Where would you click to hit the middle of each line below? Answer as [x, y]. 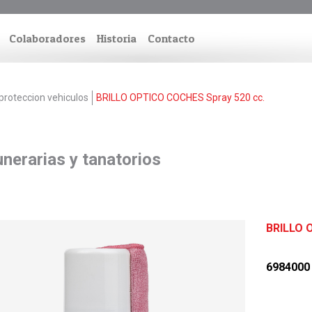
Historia [117, 38]
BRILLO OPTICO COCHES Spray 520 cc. [180, 97]
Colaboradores [47, 38]
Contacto [171, 38]
